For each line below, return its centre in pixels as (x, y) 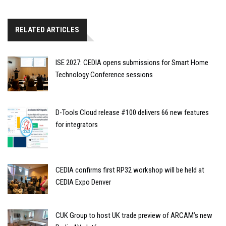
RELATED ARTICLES (47, 30)
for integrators (77, 125)
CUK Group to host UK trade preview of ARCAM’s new (134, 215)
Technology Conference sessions (104, 74)
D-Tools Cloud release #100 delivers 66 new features (132, 113)
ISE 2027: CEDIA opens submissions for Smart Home (132, 62)
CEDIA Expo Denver (83, 182)
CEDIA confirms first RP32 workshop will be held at (130, 170)
